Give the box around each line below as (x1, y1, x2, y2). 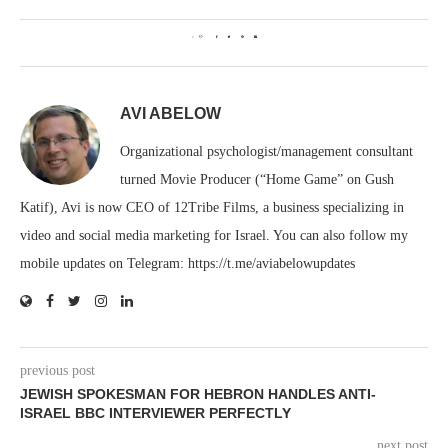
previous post (20, 363, 95, 378)
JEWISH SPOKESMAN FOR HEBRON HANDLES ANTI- (20, 386, 376, 402)
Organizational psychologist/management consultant (120, 144, 413, 159)
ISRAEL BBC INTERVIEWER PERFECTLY (20, 405, 291, 421)
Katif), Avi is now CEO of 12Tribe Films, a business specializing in (20, 200, 404, 215)
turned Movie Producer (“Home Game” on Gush (120, 172, 394, 187)
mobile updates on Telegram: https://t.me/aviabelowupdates (20, 256, 355, 271)
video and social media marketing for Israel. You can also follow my (20, 228, 408, 243)
